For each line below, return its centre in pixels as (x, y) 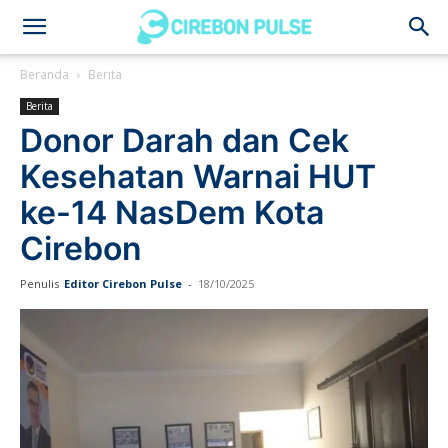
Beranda (44, 74)
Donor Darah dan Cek (184, 140)
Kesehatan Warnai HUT (198, 176)
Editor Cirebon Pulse (123, 283)
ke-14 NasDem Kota (172, 212)
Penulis (39, 283)
